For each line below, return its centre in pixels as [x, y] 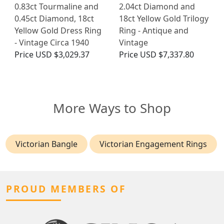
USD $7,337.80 [167, 55]
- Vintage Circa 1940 [52, 43]
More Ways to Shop [112, 108]
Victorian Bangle [46, 144]
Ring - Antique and [154, 31]
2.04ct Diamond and [157, 7]
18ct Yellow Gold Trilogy [164, 19]
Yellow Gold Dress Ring [58, 31]
